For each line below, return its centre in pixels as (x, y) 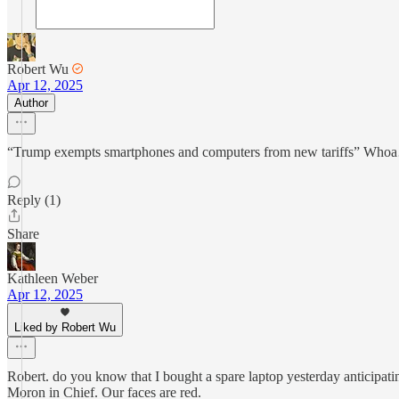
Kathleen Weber (53, 278)
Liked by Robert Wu (65, 327)
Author (31, 103)
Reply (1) (34, 200)
